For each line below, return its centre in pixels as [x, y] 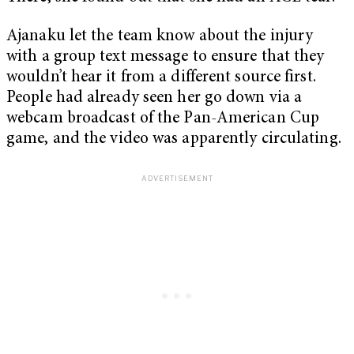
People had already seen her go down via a [154, 99]
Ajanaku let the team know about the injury [160, 37]
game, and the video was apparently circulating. [174, 140]
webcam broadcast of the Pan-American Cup [163, 119]
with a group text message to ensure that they [166, 58]
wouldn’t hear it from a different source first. [161, 78]
